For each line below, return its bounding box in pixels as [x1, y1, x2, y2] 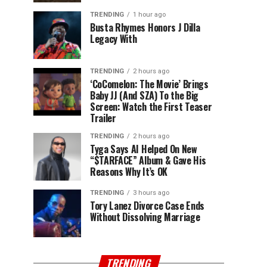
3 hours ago [133, 189, 169, 197]
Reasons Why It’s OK [90, 164, 167, 179]
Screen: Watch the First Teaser [90, 100, 212, 114]
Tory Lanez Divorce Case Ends [90, 198, 205, 213]
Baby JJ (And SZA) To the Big [90, 88, 199, 103]
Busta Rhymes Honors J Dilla [90, 20, 200, 35]
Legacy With [90, 32, 137, 46]
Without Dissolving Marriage [90, 210, 200, 224]
